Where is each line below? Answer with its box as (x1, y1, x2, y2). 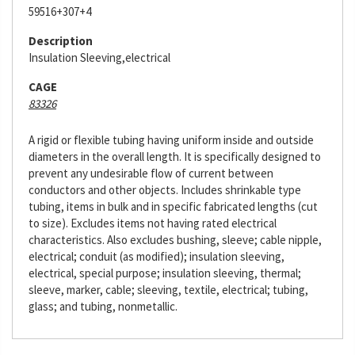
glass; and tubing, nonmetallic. (29, 299, 177, 314)
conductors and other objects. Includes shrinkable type (29, 182, 301, 197)
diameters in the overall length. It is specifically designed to (29, 149, 321, 164)
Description (29, 33, 93, 48)
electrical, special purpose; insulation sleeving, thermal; (29, 265, 301, 281)
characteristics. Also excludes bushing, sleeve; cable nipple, (29, 232, 322, 247)
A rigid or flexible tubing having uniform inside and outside (29, 132, 314, 147)
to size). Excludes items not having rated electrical (29, 216, 277, 231)
